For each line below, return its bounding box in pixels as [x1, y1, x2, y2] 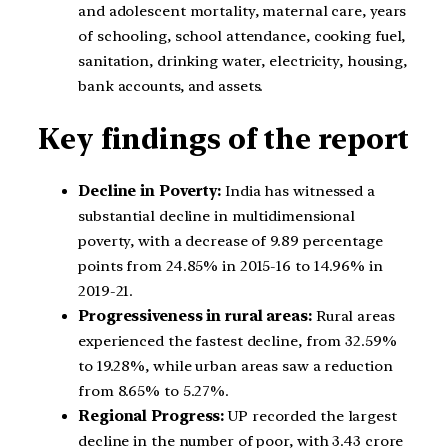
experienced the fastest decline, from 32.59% [78, 331, 397, 350]
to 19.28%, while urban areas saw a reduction [78, 356, 393, 375]
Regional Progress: [78, 406, 225, 425]
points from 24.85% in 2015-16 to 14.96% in [78, 256, 383, 275]
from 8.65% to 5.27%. [78, 381, 229, 400]
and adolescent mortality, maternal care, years [78, 2, 407, 21]
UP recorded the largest [224, 406, 397, 425]
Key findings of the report [38, 121, 410, 156]
